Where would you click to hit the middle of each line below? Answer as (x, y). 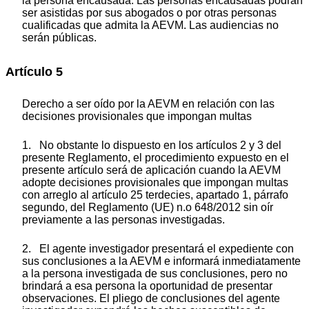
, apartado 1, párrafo (239, 195)
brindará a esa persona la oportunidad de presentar (147, 286)
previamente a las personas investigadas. (123, 220)
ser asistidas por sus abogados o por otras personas (149, 13)
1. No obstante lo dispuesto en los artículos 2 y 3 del (152, 146)
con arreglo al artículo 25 (84, 195)
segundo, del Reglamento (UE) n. (104, 208)
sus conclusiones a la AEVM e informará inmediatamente (161, 261)
